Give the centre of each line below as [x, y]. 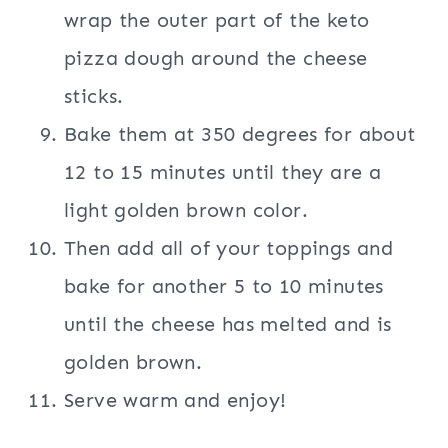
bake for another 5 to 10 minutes [224, 286]
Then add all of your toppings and [229, 248]
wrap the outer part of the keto [217, 20]
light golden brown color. [186, 210]
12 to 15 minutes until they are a [223, 172]
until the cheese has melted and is [228, 324]
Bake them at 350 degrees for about [240, 134]
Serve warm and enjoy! [175, 400]
